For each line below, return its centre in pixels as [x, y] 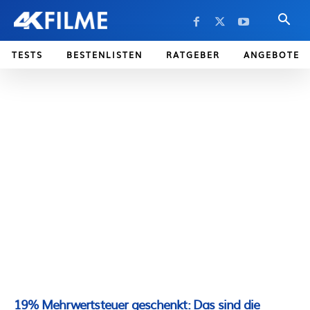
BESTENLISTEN [104, 55]
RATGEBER [193, 55]
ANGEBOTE [272, 55]
